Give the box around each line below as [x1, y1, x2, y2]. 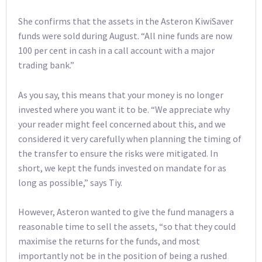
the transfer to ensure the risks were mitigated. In [18, 147, 218, 159]
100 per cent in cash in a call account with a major [18, 44, 215, 56]
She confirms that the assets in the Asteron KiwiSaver [18, 15, 233, 27]
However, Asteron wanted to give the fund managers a [18, 206, 234, 218]
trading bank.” [18, 58, 74, 71]
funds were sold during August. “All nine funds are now [18, 29, 232, 42]
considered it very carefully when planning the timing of [18, 132, 242, 144]
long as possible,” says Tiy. [18, 176, 122, 188]
